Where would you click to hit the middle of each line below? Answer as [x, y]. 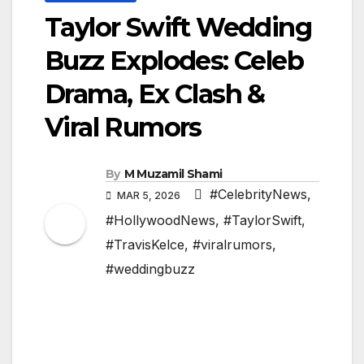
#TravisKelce [145, 245]
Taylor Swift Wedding [178, 28]
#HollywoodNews [160, 221]
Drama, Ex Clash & [155, 94]
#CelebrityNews [258, 195]
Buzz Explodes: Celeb [174, 61]
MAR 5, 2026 [149, 196]
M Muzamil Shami [173, 174]
